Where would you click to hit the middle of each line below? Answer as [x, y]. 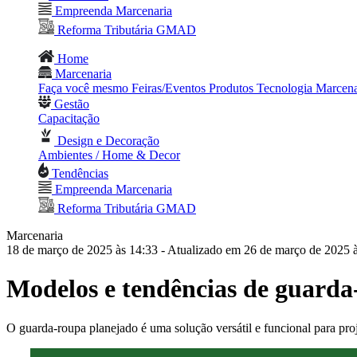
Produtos [233, 88]
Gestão [70, 104]
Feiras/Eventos [170, 88]
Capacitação [69, 118]
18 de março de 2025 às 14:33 [82, 250]
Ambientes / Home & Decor [109, 155]
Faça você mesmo [85, 88]
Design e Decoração [107, 141]
